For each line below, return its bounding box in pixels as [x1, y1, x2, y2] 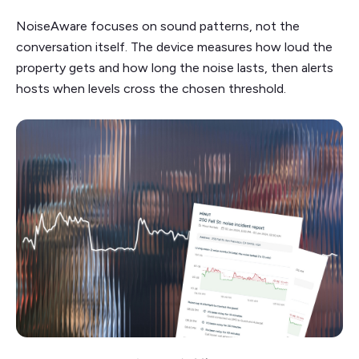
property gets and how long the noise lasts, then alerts [16, 60, 333, 76]
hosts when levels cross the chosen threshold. [16, 81, 286, 97]
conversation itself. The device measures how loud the [16, 39, 333, 55]
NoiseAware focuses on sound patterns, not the [16, 18, 300, 34]
